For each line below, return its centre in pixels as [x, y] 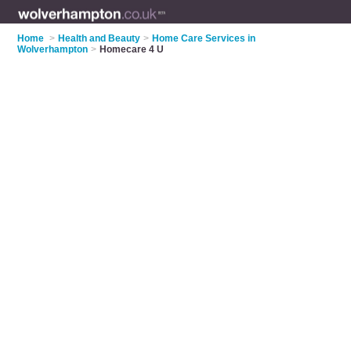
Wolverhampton [53, 49]
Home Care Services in [204, 38]
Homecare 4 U [132, 49]
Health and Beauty [100, 38]
